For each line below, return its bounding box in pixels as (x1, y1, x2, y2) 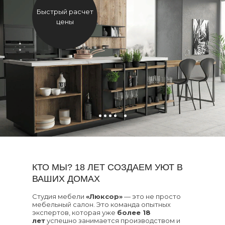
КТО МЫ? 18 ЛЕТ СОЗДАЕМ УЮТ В (32, 162, 183, 172)
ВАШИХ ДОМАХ (32, 174, 100, 184)
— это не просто (123, 192, 181, 200)
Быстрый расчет (36, 8, 93, 16)
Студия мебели (32, 192, 86, 200)
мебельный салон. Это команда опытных (32, 200, 171, 208)
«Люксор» (86, 192, 123, 200)
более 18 (117, 208, 151, 216)
